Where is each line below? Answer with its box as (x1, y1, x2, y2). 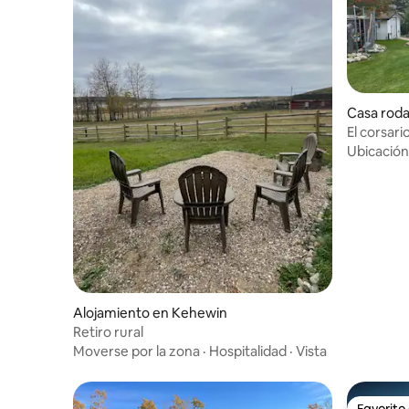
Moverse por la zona (73, 341, 200, 360)
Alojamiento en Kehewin (73, 303, 227, 321)
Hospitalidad (209, 341, 287, 360)
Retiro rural (73, 322, 143, 341)
